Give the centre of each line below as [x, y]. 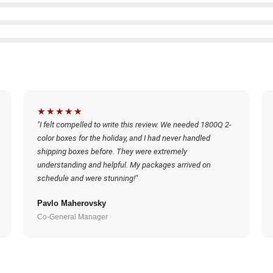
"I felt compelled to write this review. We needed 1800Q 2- [134, 125]
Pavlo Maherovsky [71, 203]
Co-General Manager [72, 217]
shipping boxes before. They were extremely [112, 151]
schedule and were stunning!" [87, 178]
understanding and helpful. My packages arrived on [124, 165]
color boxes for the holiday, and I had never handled [123, 138]
